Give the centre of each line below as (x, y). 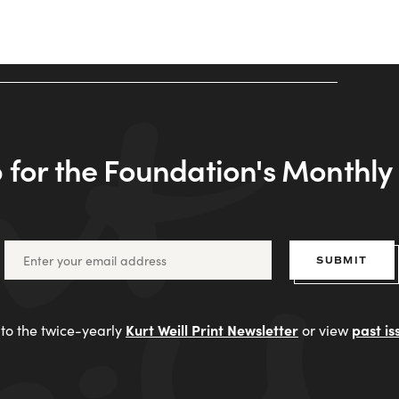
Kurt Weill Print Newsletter (212, 330)
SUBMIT (342, 260)
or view (325, 330)
